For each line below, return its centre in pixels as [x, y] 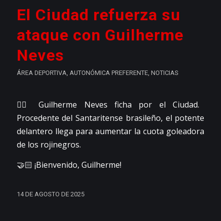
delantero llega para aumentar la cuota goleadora [110, 131]
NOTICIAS [164, 73]
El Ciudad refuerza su [98, 15]
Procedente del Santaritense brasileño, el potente [110, 118]
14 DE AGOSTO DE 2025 [50, 194]
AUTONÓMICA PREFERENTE [109, 73]
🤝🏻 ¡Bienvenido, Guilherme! [69, 165]
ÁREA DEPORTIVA [41, 73]
